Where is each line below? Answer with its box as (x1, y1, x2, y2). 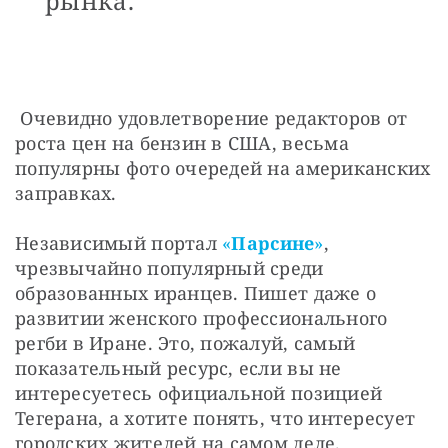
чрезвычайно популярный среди (15, 256, 324, 281)
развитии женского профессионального (15, 306, 388, 331)
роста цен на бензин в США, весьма (15, 131, 349, 156)
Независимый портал (15, 231, 223, 256)
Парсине (231, 231, 315, 256)
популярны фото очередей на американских (15, 156, 431, 181)
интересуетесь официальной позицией (15, 381, 383, 406)
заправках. (15, 181, 117, 206)
